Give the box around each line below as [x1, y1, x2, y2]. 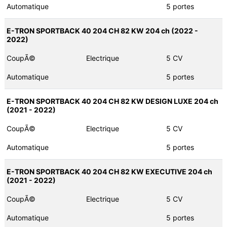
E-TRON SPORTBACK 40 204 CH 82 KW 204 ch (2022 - [6, 26, 198, 35]
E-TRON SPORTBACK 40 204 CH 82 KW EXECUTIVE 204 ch [6, 167, 212, 176]
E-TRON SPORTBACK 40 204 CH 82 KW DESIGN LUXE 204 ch [6, 97, 218, 106]
